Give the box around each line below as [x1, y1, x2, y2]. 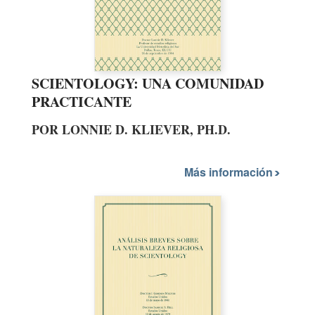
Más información [184, 163, 276, 180]
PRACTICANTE [32, 91, 131, 112]
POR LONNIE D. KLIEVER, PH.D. [32, 120, 231, 139]
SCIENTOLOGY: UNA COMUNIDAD [32, 73, 264, 94]
